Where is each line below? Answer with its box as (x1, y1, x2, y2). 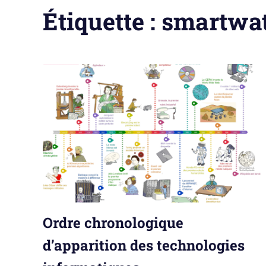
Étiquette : (43, 5, 161, 37)
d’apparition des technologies (43, 235, 245, 255)
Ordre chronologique (43, 213, 183, 232)
